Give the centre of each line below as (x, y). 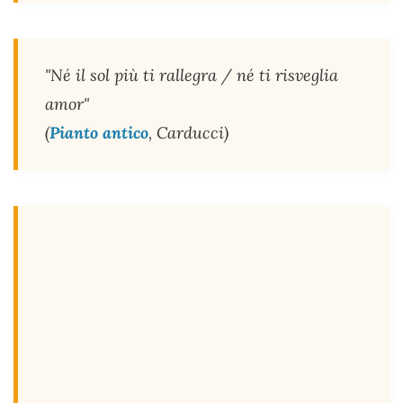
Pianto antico (99, 133)
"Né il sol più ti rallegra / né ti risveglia (192, 76)
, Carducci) (188, 133)
